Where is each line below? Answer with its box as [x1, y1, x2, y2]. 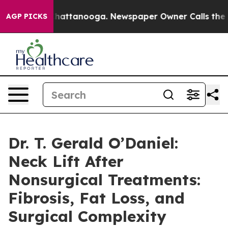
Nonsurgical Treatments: [8, 170, 201, 189]
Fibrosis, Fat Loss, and [8, 188, 185, 208]
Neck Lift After [8, 152, 124, 171]
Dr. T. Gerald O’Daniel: [8, 133, 178, 153]
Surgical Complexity [8, 207, 166, 226]
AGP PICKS [6, 12, 47, 21]
